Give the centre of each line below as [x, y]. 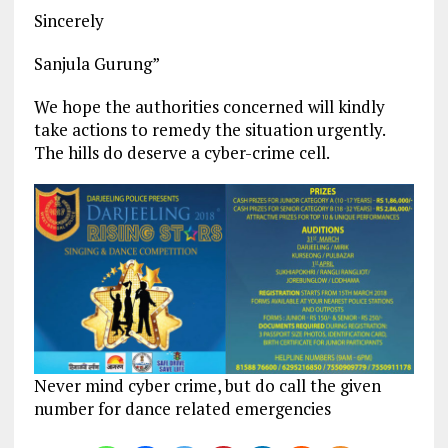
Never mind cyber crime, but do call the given [207, 385]
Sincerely [68, 20]
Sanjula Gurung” [96, 63]
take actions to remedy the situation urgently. [209, 129]
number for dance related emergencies [182, 408]
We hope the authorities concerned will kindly [209, 106]
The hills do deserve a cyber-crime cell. [181, 152]
